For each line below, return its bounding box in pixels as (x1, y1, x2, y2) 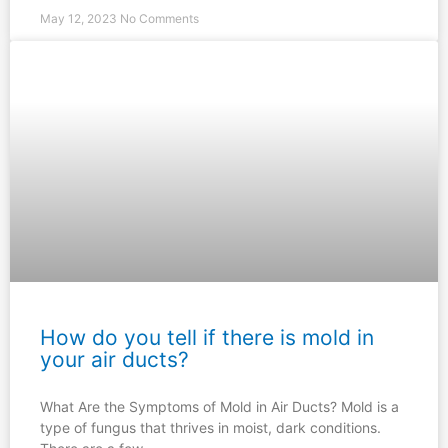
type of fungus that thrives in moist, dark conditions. (40, 419, 381, 437)
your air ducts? (40, 347, 189, 373)
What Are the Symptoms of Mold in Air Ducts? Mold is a (40, 398, 399, 416)
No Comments (120, 10, 199, 26)
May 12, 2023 (40, 10, 120, 26)
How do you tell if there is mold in (40, 325, 374, 351)
